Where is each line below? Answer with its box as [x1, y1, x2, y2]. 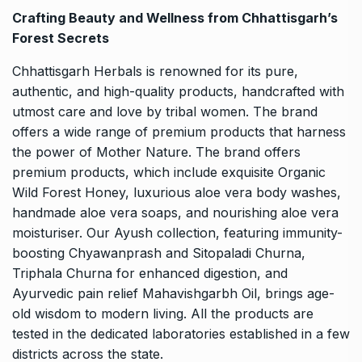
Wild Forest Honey [12, 184, 125, 201]
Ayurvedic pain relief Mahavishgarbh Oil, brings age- [12, 285, 335, 302]
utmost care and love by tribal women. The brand [12, 103, 318, 120]
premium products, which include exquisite [12, 164, 278, 181]
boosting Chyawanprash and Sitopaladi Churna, [12, 245, 305, 262]
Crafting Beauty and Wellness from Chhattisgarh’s [12, 10, 338, 27]
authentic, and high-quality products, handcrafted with [12, 83, 344, 100]
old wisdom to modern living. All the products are [12, 305, 314, 322]
